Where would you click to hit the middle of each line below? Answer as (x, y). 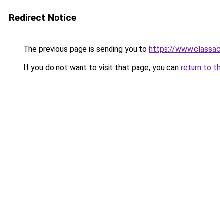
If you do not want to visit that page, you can (101, 68)
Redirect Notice (42, 17)
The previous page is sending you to (85, 49)
